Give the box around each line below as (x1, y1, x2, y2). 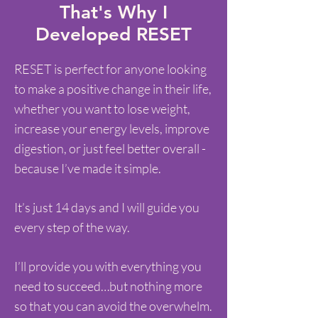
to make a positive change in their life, (14, 81, 212, 97)
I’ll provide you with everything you (14, 258, 202, 274)
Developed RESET (35, 23, 192, 45)
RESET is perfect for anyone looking (14, 61, 207, 77)
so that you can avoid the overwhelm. (14, 298, 212, 314)
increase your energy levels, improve (14, 121, 209, 136)
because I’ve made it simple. (14, 160, 161, 176)
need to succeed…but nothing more (14, 278, 202, 294)
